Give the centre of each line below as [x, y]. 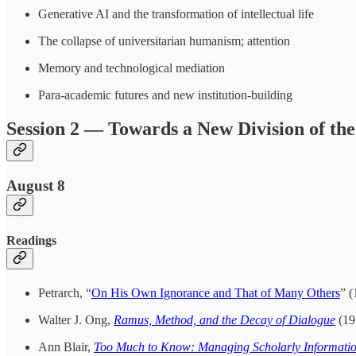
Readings [31, 240]
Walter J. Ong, [76, 319]
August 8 [36, 186]
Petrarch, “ [65, 292]
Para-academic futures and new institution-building [165, 95]
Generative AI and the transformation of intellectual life [176, 14]
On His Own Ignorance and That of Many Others [216, 292]
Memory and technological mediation [132, 68]
